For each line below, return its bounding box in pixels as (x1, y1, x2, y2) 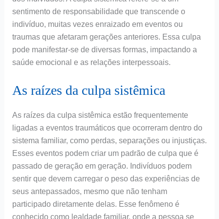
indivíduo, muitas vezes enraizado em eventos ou (12, 20, 183, 29)
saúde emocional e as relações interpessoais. (12, 58, 171, 67)
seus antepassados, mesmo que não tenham (12, 187, 167, 196)
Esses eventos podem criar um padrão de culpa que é (12, 149, 198, 158)
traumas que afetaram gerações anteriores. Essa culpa (12, 33, 201, 42)
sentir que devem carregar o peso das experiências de (12, 175, 200, 183)
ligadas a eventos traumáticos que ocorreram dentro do (12, 124, 202, 132)
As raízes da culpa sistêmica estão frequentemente (12, 111, 188, 120)
